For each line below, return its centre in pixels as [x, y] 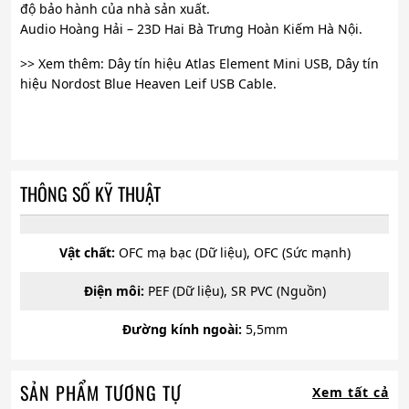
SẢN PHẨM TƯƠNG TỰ [101, 392]
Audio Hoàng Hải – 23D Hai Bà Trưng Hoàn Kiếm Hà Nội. [191, 28]
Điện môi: [114, 290]
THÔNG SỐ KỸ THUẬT [90, 193]
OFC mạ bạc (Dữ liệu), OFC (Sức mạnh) [232, 252]
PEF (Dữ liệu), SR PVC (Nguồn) [235, 290]
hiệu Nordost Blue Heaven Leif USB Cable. [148, 83]
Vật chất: [87, 252]
